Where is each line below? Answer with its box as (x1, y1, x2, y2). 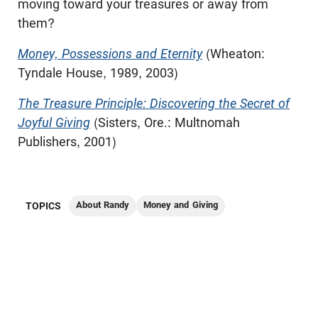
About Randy (76, 199, 130, 210)
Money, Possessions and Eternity (18, 46, 202, 61)
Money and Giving (143, 199, 218, 210)
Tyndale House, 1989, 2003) (18, 65, 178, 80)
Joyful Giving (18, 115, 90, 130)
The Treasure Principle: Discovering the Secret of (18, 96, 290, 111)
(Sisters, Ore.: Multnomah (90, 115, 240, 130)
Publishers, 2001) (18, 134, 116, 149)
